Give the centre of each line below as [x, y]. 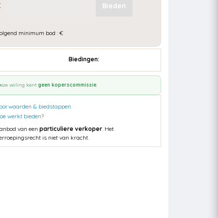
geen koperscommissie [67, 85]
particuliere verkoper [71, 129]
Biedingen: [84, 59]
